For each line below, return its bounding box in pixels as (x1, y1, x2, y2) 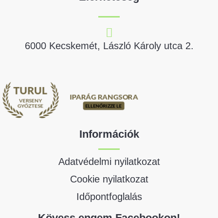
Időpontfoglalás (76, 191, 142, 202)
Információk (79, 127, 139, 140)
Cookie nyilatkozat (70, 173, 148, 184)
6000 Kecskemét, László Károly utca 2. (24, 40, 194, 51)
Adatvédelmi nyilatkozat (58, 156, 160, 167)
